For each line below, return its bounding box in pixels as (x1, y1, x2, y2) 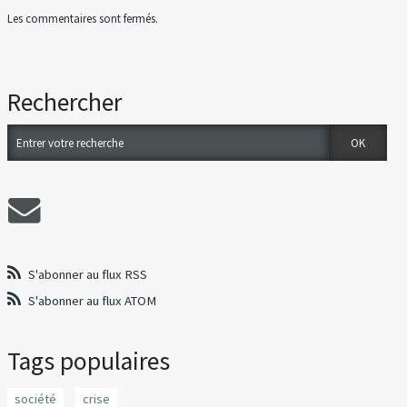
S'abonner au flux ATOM (28, 293, 157, 310)
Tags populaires (7, 345, 171, 378)
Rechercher (7, 85, 123, 118)
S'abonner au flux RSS (28, 266, 148, 283)
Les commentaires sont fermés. (7, 10, 159, 26)
